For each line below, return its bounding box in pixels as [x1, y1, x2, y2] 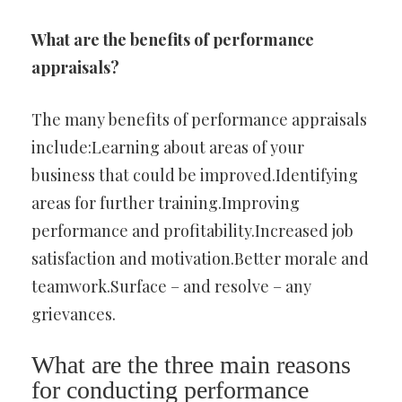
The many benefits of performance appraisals [31, 109, 367, 130]
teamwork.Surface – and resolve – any [31, 275, 311, 297]
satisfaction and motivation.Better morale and [31, 248, 369, 269]
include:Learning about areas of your [31, 136, 304, 158]
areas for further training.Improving [31, 192, 300, 214]
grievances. [31, 303, 116, 325]
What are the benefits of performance [31, 29, 314, 50]
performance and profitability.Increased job [31, 220, 354, 241]
